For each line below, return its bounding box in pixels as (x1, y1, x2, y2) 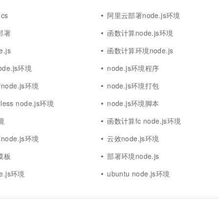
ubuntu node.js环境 (107, 169, 170, 178)
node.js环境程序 (107, 63, 159, 73)
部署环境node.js (107, 151, 159, 161)
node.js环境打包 (107, 81, 159, 90)
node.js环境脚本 (107, 98, 159, 108)
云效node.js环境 (107, 133, 159, 143)
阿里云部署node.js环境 (107, 10, 180, 20)
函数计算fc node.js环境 (107, 116, 181, 126)
